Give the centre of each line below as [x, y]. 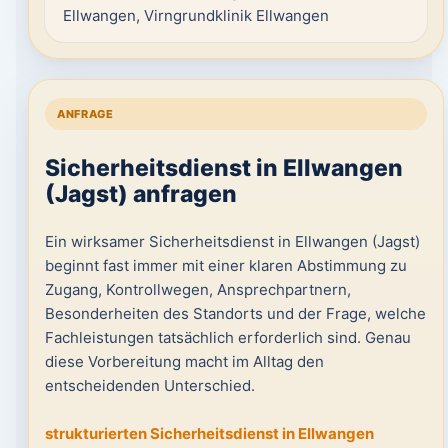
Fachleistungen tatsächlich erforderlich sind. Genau [227, 337]
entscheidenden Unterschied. [149, 385]
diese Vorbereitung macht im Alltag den [184, 361]
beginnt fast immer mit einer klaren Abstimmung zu [225, 265]
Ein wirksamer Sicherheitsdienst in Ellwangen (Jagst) [232, 241]
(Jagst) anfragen [140, 193]
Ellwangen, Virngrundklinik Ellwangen [195, 15]
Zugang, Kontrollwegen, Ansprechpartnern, [197, 289]
